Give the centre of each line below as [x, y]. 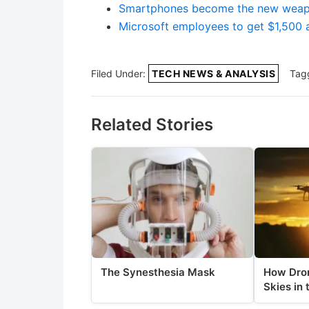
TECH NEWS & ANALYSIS [213, 74]
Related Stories [152, 125]
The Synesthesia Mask [158, 272]
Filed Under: [120, 74]
